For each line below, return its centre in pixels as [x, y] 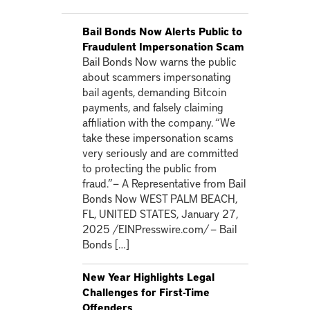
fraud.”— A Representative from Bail [164, 183]
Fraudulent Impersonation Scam [163, 46]
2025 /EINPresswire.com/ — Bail [159, 228]
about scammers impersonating [157, 76]
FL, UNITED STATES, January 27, [160, 213]
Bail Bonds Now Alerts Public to [162, 31]
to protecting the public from [149, 167]
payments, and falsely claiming [153, 107]
